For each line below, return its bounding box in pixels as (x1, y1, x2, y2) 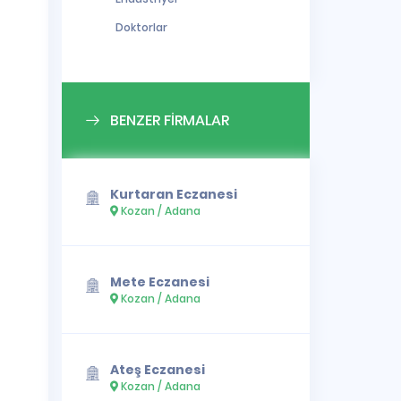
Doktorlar (115, 20, 167, 35)
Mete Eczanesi (110, 273, 210, 291)
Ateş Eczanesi (110, 361, 206, 379)
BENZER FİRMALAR (110, 110, 230, 131)
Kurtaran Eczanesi (110, 185, 238, 203)
